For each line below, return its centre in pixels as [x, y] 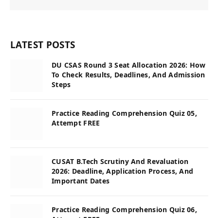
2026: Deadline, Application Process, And [123, 171]
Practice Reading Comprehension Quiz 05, [124, 113]
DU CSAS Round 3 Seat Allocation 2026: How [129, 65]
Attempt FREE [76, 123]
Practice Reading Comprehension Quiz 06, [124, 209]
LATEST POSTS [43, 45]
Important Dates [81, 181]
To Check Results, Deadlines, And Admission [128, 74]
